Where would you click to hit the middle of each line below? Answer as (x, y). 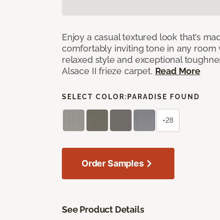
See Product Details (103, 209)
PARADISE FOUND (164, 96)
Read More (178, 71)
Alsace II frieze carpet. (109, 71)
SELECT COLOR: (95, 96)
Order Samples (113, 163)
